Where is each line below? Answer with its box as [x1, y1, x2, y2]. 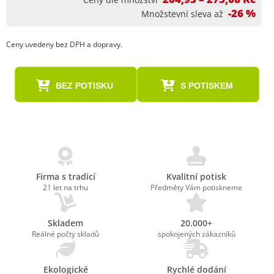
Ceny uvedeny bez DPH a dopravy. [6, 39, 122, 50]
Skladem [48, 217, 83, 229]
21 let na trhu [43, 182, 88, 193]
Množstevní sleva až [141, 8, 223, 20]
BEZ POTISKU [55, 81, 113, 91]
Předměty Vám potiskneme [150, 182, 242, 193]
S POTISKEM [180, 81, 233, 91]
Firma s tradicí [35, 171, 95, 182]
